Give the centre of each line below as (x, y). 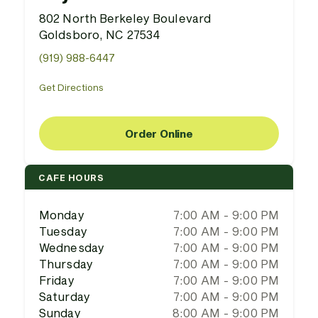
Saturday (65, 296)
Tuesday (63, 231)
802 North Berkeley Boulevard (125, 18)
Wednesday (72, 247)
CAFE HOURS (71, 177)
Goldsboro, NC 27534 (100, 34)
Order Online (159, 133)
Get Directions (71, 87)
